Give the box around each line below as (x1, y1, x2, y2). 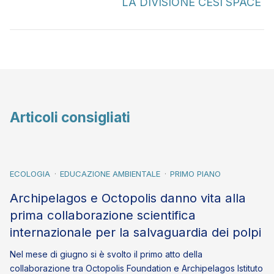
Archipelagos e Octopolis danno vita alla (10, 190, 246, 206)
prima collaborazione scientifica (10, 207, 196, 223)
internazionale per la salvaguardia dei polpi (10, 224, 261, 240)
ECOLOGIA (10, 169, 50, 179)
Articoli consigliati (10, 109, 130, 125)
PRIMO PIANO (170, 169, 221, 179)
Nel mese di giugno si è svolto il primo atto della (10, 249, 202, 260)
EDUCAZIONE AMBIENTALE (60, 169, 160, 179)
